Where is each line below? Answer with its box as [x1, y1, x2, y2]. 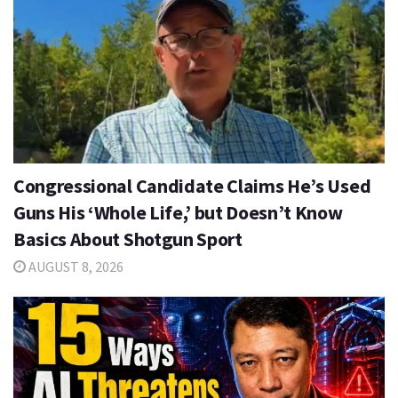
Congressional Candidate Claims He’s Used [13, 172, 371, 198]
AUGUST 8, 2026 [26, 257, 123, 275]
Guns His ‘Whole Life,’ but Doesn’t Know [13, 199, 343, 225]
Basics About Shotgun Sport [13, 226, 243, 251]
